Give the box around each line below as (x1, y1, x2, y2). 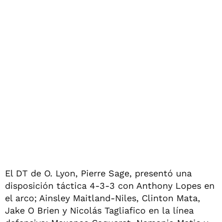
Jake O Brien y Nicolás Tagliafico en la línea (5, 205, 194, 216)
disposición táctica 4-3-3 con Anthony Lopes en (5, 180, 215, 191)
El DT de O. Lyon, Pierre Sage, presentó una (5, 167, 192, 178)
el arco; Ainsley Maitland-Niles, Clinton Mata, (5, 192, 200, 203)
